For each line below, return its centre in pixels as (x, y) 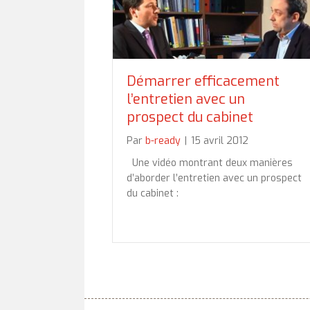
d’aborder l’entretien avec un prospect (214, 179)
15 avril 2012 (220, 141)
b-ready (163, 141)
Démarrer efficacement (203, 82)
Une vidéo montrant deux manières (210, 163)
